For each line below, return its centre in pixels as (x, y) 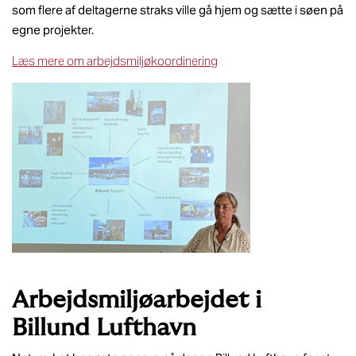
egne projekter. (53, 29)
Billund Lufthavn (104, 327)
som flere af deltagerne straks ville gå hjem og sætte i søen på (178, 10)
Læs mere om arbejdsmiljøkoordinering (115, 61)
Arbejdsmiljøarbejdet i (137, 300)
